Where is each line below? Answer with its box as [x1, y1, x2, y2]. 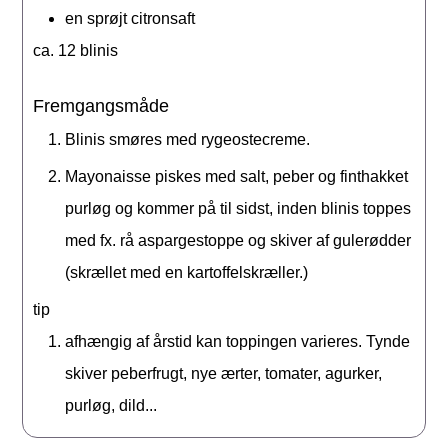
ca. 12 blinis [33, 41, 119, 59]
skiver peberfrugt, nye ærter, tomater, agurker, [65, 365, 383, 383]
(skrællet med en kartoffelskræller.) [65, 264, 309, 282]
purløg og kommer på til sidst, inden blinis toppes [65, 200, 412, 218]
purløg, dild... [65, 397, 158, 415]
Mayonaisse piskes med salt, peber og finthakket [65, 168, 409, 186]
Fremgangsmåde [33, 96, 170, 117]
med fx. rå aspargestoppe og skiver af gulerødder [65, 232, 412, 250]
